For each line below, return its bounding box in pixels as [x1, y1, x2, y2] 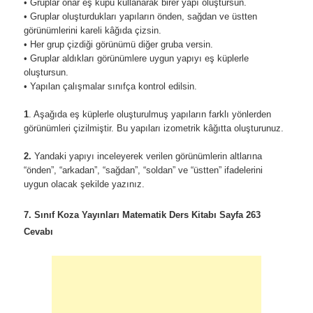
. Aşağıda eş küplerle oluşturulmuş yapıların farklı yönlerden [29, 109, 272, 120]
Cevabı [24, 226, 54, 238]
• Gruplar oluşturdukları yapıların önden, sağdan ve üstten [24, 11, 258, 22]
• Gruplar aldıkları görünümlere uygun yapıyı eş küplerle [24, 53, 249, 64]
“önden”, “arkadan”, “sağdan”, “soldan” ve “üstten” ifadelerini [24, 165, 263, 176]
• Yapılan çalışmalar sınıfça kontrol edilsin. [24, 81, 198, 92]
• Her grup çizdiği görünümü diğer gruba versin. [24, 39, 214, 50]
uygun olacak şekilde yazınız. [24, 179, 145, 190]
